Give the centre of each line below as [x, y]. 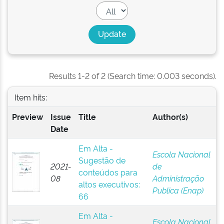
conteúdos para [108, 172]
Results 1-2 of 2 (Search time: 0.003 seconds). [133, 75]
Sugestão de [102, 160]
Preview [27, 116]
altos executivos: [109, 184]
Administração [178, 178]
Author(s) [170, 116]
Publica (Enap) [178, 190]
